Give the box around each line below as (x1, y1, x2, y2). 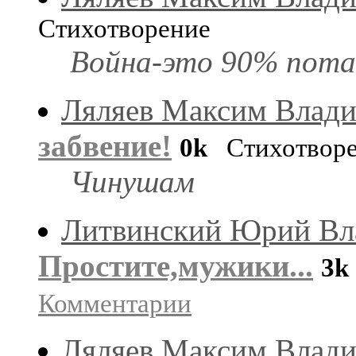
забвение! (38, 128, 172, 163)
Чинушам (70, 164, 195, 199)
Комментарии (38, 288, 192, 318)
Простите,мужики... (38, 248, 313, 283)
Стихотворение (38, 14, 211, 43)
